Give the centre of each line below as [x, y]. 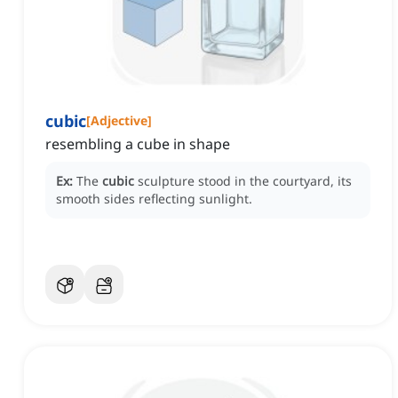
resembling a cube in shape [138, 144]
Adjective [119, 121]
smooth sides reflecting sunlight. [154, 199]
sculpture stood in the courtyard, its [245, 181]
